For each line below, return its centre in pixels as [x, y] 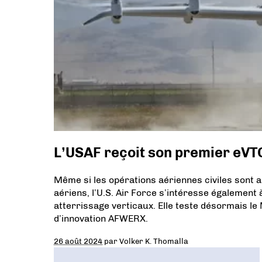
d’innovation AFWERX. [101, 218]
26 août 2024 [78, 241]
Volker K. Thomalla [154, 241]
